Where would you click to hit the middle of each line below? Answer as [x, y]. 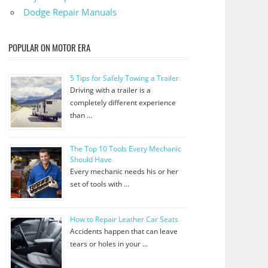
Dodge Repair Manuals [70, 12]
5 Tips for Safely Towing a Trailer [124, 78]
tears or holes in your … [109, 244]
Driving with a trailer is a [110, 90]
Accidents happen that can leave [124, 232]
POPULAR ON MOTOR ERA [49, 47]
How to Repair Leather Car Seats [124, 220]
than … [81, 115]
